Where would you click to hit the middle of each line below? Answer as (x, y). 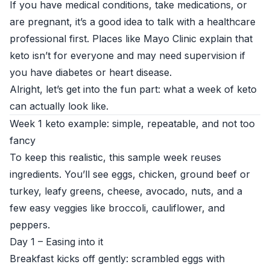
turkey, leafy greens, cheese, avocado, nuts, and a (126, 191)
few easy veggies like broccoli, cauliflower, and (117, 208)
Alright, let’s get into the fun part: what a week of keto (133, 89)
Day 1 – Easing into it (56, 242)
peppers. (30, 225)
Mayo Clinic (170, 39)
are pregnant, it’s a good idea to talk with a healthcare (133, 22)
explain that (224, 39)
